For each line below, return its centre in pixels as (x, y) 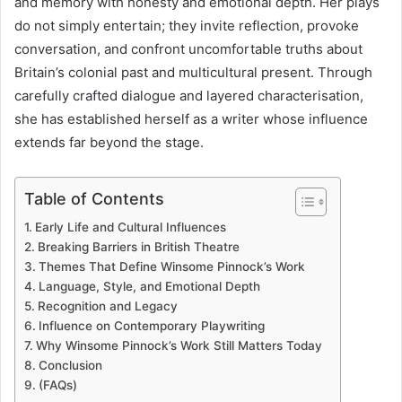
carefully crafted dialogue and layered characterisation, (189, 95)
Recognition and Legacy (107, 306)
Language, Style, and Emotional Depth (149, 286)
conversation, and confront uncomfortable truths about (188, 48)
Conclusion (70, 365)
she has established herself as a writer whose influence (191, 118)
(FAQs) (57, 385)
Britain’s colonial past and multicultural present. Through (193, 72)
